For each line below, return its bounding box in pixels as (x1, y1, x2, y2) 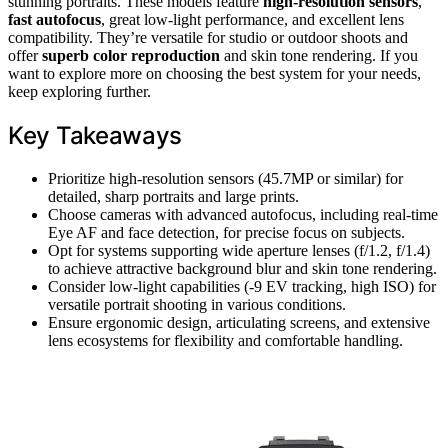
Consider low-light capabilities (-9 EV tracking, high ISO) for (48, 277, 436, 295)
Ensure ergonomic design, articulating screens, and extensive (48, 313, 430, 331)
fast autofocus (8, 10, 101, 28)
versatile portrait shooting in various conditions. (48, 295, 346, 313)
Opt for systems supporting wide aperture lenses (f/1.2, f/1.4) (48, 241, 430, 259)
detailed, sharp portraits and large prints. (48, 187, 299, 205)
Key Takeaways (8, 120, 183, 150)
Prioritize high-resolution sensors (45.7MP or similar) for (48, 169, 403, 187)
